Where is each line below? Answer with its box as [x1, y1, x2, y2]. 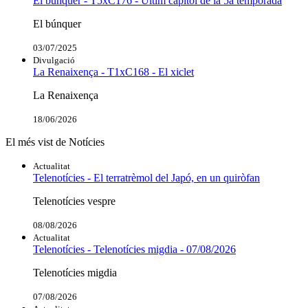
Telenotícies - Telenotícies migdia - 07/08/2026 [33, 243, 236, 255]
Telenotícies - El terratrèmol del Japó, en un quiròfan [33, 171, 260, 184]
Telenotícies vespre [33, 195, 115, 207]
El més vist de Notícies [5, 135, 104, 148]
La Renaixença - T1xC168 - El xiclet [33, 65, 194, 78]
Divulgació [33, 54, 75, 65]
